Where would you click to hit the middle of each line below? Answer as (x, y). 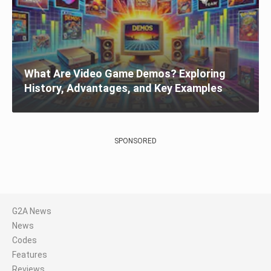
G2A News (32, 211)
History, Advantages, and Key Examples (123, 88)
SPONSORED (135, 141)
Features (30, 255)
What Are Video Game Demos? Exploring (125, 73)
